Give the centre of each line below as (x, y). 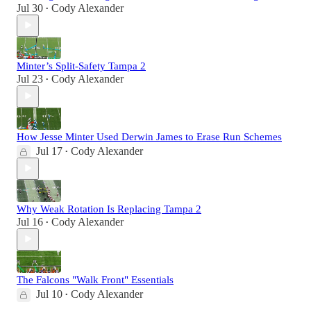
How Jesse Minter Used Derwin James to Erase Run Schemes (149, 136)
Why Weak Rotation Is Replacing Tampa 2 (109, 209)
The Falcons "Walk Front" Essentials (95, 279)
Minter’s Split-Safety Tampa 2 (81, 66)
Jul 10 (49, 294)
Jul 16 (30, 221)
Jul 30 (30, 8)
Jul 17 (49, 151)
